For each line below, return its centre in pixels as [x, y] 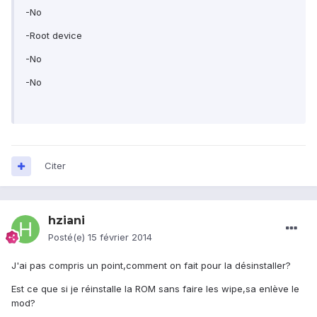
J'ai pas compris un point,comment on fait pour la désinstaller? [151, 266]
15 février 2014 [120, 237]
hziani [67, 221]
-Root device [55, 36]
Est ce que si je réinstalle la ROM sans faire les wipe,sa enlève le [155, 289]
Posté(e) [68, 237]
